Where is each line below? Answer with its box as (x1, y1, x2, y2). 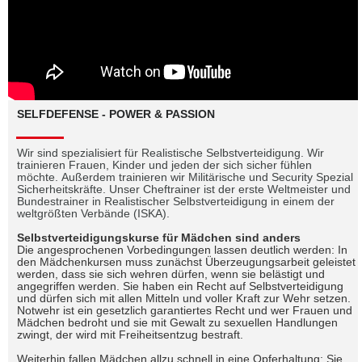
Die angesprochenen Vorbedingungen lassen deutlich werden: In (17, 243, 347, 257)
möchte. (17, 170, 61, 184)
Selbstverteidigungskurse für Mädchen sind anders (17, 231, 301, 245)
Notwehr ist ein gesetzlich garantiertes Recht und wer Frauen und (17, 304, 352, 318)
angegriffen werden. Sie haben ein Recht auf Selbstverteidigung (17, 280, 343, 293)
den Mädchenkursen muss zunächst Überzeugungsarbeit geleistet (17, 255, 356, 269)
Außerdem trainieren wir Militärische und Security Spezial (61, 170, 353, 184)
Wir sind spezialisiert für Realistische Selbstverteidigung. (17, 146, 307, 160)
